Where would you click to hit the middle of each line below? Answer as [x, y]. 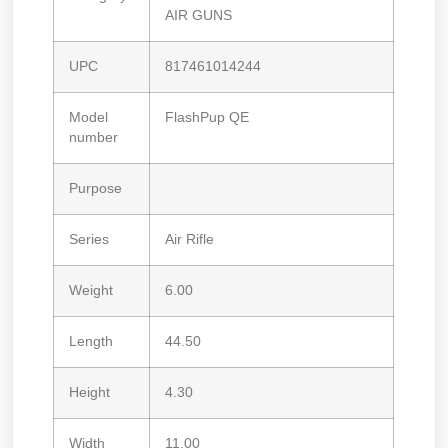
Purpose [96, 188]
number [94, 137]
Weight [91, 290]
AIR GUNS [199, 15]
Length [91, 341]
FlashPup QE [207, 117]
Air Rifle [190, 239]
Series [89, 239]
